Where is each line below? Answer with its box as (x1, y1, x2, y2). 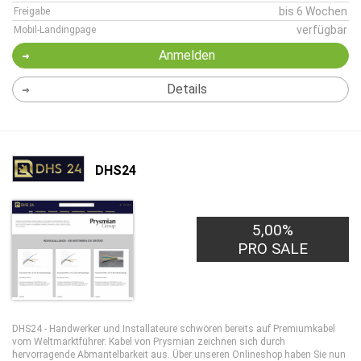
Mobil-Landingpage (14, 24, 96, 35)
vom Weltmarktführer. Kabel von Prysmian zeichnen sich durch (12, 336, 285, 347)
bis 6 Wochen (279, 5, 347, 18)
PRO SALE (238, 239, 309, 258)
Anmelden (158, 48, 215, 63)
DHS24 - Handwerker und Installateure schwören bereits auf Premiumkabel (12, 323, 335, 334)
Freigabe (14, 6, 50, 17)
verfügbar (297, 23, 347, 36)
